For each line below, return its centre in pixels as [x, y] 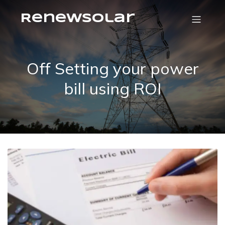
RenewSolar [78, 19]
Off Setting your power [113, 68]
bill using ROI [113, 88]
